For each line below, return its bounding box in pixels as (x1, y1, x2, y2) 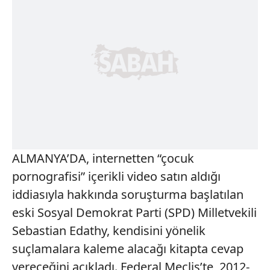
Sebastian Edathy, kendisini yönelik (12, 222, 206, 239)
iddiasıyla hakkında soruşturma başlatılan (12, 186, 243, 202)
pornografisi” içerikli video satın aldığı (12, 168, 221, 184)
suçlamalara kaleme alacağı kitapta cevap (12, 240, 243, 257)
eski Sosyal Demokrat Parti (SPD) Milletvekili (12, 204, 257, 221)
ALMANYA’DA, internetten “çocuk (12, 150, 194, 166)
